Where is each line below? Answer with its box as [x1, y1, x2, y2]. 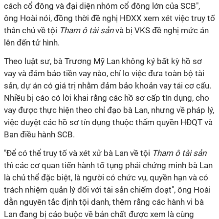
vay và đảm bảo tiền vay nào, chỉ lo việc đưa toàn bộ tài [4, 68, 204, 78]
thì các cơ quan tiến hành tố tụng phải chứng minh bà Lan [4, 160, 213, 170]
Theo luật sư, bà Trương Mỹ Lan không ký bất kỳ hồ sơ [4, 56, 202, 66]
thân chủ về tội [4, 25, 59, 35]
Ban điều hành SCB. [4, 130, 75, 139]
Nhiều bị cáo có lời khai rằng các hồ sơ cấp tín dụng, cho [4, 93, 209, 103]
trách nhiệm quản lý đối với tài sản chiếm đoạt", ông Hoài [4, 185, 211, 195]
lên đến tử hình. [4, 38, 60, 47]
